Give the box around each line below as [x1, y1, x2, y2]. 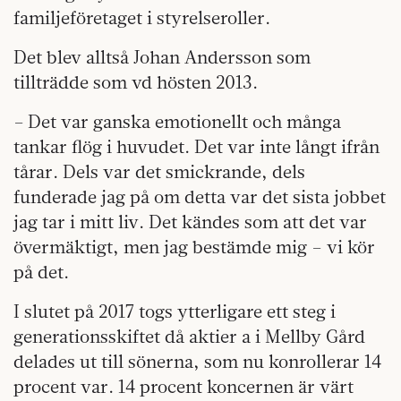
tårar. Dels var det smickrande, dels [13, 159, 305, 183]
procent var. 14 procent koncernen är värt [13, 374, 354, 397]
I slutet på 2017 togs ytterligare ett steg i [13, 299, 336, 322]
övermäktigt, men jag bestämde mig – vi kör [13, 235, 375, 258]
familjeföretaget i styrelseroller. [13, 5, 270, 29]
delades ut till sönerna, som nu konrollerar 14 [13, 349, 381, 372]
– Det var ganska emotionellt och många [13, 109, 341, 132]
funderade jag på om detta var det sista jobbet [13, 184, 386, 208]
